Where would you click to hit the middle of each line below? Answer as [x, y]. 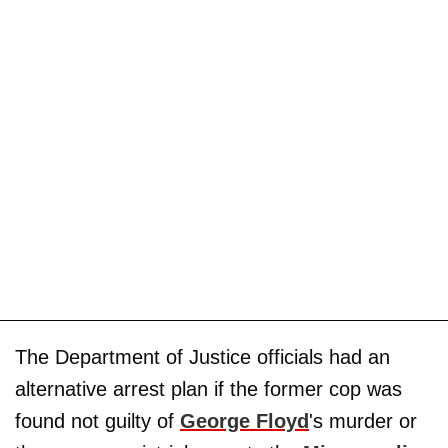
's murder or [363, 420]
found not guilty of [97, 420]
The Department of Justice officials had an [202, 356]
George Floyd [244, 420]
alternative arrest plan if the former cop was [208, 388]
